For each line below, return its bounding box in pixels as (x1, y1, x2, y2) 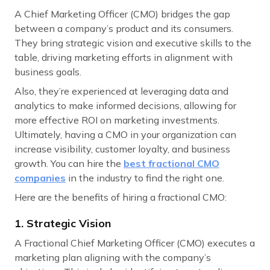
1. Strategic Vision (14, 216, 111, 231)
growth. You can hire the (14, 157, 124, 170)
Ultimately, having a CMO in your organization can (14, 128, 236, 141)
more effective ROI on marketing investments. (14, 114, 219, 127)
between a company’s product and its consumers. (14, 22, 233, 35)
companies (14, 172, 66, 184)
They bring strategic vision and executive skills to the (14, 37, 251, 49)
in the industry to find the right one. (66, 172, 224, 184)
